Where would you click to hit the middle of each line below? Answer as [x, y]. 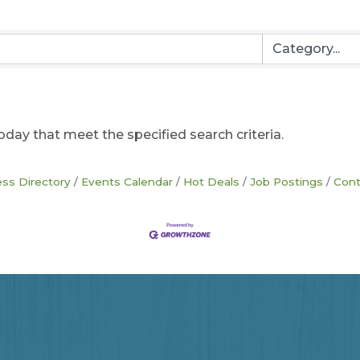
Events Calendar [127, 182]
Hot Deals [211, 182]
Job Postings [286, 182]
